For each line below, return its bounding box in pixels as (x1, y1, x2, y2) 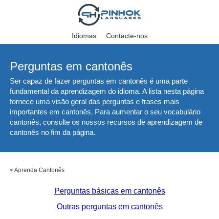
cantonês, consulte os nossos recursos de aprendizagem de (10, 118, 202, 126)
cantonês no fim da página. (10, 128, 95, 136)
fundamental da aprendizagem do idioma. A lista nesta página (10, 87, 204, 95)
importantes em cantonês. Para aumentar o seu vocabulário (10, 108, 200, 116)
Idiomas (71, 32, 96, 40)
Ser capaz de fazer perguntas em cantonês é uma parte (10, 77, 188, 85)
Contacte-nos (106, 32, 148, 40)
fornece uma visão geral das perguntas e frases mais (10, 97, 179, 106)
